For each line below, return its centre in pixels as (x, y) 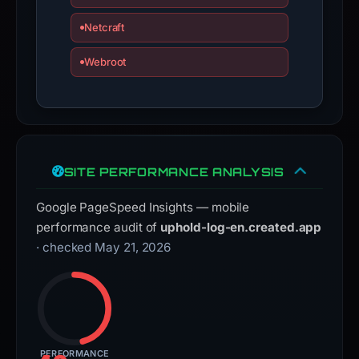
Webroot (105, 62)
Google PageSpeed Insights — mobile (143, 207)
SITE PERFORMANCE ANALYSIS (174, 171)
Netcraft (104, 27)
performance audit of (99, 227)
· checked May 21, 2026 (104, 247)
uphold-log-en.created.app (241, 227)
